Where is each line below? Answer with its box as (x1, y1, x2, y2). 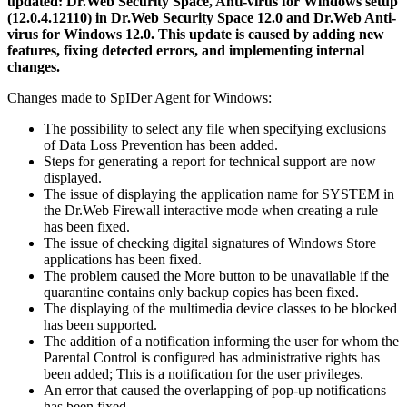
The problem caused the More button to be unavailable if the (44, 267, 389, 283)
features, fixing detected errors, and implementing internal (7, 42, 364, 58)
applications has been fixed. (44, 251, 202, 267)
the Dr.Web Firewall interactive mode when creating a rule (44, 202, 378, 218)
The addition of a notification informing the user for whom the (44, 333, 399, 349)
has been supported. (44, 316, 157, 333)
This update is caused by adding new (158, 25, 384, 42)
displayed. (44, 169, 102, 185)
